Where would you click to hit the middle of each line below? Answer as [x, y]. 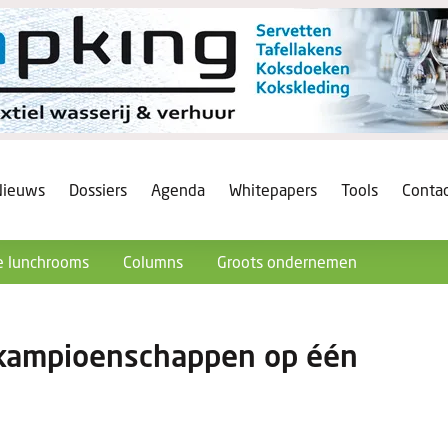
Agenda [178, 189]
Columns [153, 261]
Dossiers [98, 189]
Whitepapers [273, 189]
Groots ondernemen [287, 261]
